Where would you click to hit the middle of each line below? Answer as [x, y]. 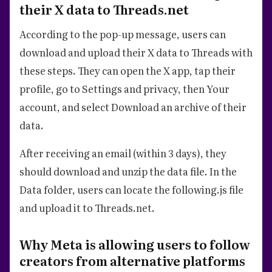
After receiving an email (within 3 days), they [123, 153]
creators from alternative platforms [134, 260]
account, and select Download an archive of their [133, 107]
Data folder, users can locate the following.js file [131, 189]
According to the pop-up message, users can [123, 34]
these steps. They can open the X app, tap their [127, 70]
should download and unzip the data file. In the [128, 171]
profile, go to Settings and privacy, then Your [124, 88]
